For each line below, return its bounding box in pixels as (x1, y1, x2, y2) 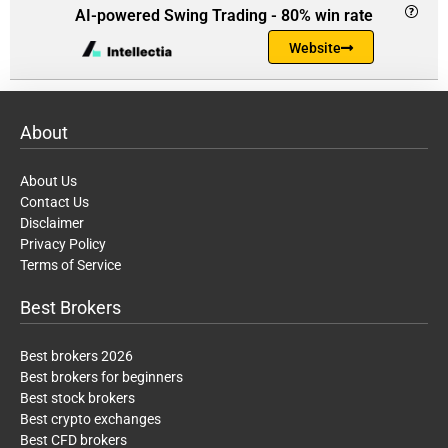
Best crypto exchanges (20, 411, 161, 428)
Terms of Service (20, 257, 121, 274)
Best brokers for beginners (20, 369, 183, 386)
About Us (20, 173, 77, 190)
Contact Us (20, 194, 89, 211)
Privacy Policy (20, 236, 106, 253)
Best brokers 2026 (20, 348, 133, 365)
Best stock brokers (20, 390, 135, 407)
